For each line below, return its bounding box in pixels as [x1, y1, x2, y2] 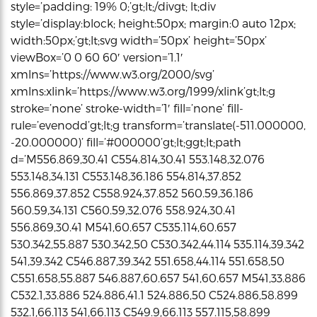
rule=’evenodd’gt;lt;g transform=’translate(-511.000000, [11, 117, 306, 132]
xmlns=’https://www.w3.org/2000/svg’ [11, 67, 214, 81]
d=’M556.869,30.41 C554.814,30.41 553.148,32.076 [11, 151, 265, 166]
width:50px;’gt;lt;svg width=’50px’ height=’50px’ [11, 33, 267, 47]
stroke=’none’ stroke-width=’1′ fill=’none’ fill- [11, 100, 243, 115]
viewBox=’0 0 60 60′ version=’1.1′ [11, 50, 183, 64]
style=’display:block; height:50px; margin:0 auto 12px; [11, 16, 296, 30]
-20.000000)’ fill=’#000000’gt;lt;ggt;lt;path [11, 134, 241, 149]
